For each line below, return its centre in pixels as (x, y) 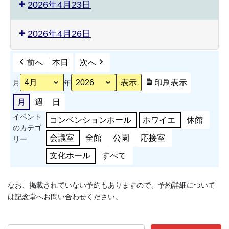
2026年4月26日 (59, 34)
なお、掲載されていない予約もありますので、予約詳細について (111, 185)
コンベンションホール (91, 120)
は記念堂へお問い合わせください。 (65, 197)
